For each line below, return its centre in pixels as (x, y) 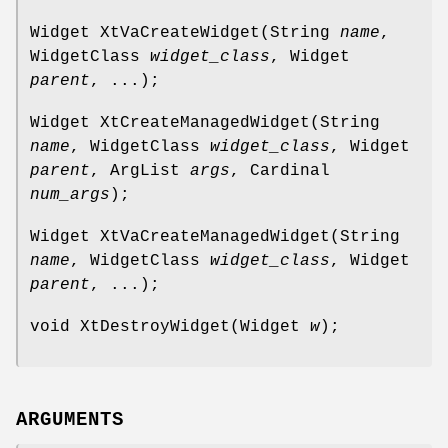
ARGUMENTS (70, 419)
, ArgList (140, 170)
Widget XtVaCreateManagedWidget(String (215, 236)
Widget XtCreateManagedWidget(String (205, 122)
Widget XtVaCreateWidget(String (185, 32)
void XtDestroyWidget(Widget (170, 326)
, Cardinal (280, 170)
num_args (70, 194)
